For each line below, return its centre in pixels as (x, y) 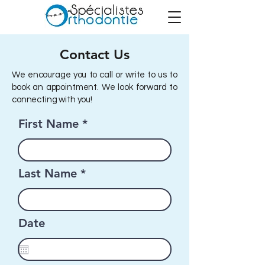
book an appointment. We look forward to (95, 87)
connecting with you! (52, 100)
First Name (49, 124)
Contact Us (95, 54)
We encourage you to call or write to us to (95, 75)
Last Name (48, 173)
